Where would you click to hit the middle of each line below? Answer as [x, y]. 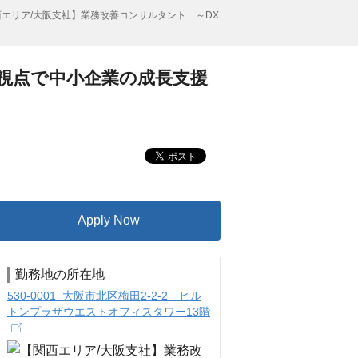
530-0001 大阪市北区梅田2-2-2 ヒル [104, 296]
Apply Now [109, 220]
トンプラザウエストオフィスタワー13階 [109, 312]
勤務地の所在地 [60, 274]
